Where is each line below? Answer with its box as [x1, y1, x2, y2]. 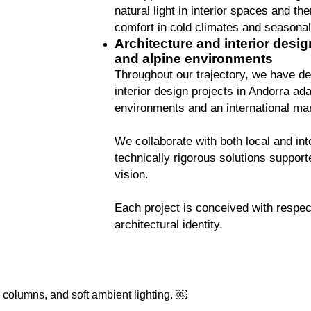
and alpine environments [114, 51, 273, 66]
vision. [114, 168, 149, 181]
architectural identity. [114, 218, 223, 231]
